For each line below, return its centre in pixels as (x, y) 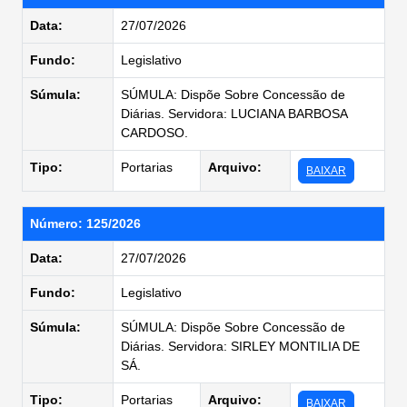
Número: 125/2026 (85, 223)
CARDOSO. (154, 133)
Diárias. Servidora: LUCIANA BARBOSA (234, 114)
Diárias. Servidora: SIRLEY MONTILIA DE (240, 346)
